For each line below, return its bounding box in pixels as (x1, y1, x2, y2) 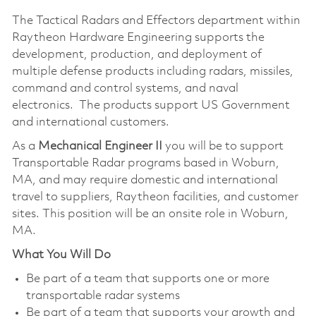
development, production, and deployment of (11, 48, 262, 61)
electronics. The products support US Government (11, 99, 290, 111)
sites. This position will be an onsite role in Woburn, (11, 207, 288, 220)
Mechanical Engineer (37, 140, 152, 152)
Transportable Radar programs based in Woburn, (11, 157, 279, 169)
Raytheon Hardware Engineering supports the (11, 31, 265, 44)
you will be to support (162, 140, 284, 152)
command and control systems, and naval (11, 82, 238, 95)
